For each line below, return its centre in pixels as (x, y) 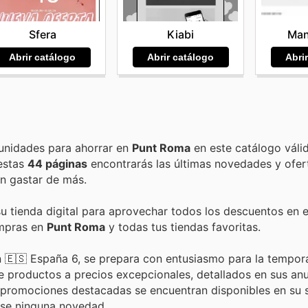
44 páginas (57, 163)
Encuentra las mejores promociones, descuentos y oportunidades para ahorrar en (90, 147)
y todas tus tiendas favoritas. (183, 227)
